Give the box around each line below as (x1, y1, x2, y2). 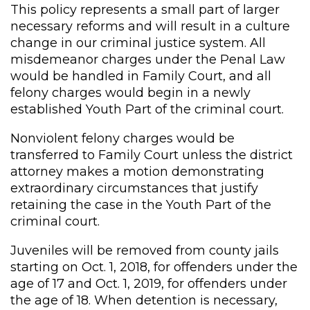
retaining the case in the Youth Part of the (10, 197, 271, 212)
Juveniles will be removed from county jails (10, 242, 279, 258)
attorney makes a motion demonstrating (10, 163, 264, 179)
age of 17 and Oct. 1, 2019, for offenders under (10, 275, 287, 291)
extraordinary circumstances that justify (10, 180, 258, 196)
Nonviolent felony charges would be (10, 130, 235, 146)
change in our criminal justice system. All (10, 35, 266, 51)
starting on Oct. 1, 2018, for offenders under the (10, 259, 298, 275)
